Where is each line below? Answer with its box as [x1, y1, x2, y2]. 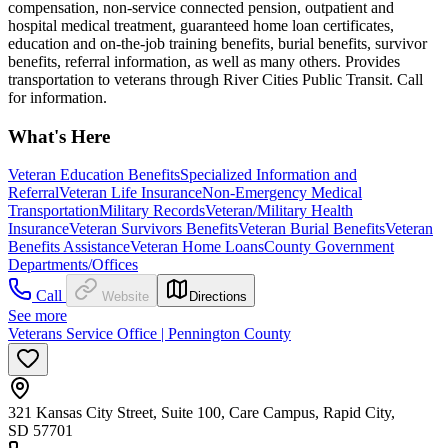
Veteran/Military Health [205, 202, 353, 220]
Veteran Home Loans [130, 238, 264, 256]
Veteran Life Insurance [59, 184, 202, 202]
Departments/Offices [8, 256, 138, 274]
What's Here [8, 125, 110, 147]
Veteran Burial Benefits [238, 220, 385, 238]
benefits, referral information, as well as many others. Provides [8, 52, 400, 70]
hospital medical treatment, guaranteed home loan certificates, [8, 16, 394, 34]
